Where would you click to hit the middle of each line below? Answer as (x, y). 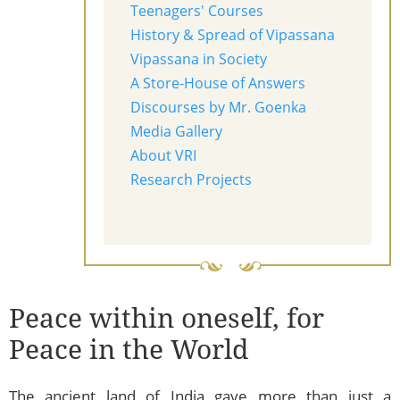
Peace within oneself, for (167, 318)
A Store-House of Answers (218, 83)
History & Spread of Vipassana (233, 35)
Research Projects (191, 180)
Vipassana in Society (199, 59)
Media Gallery (176, 132)
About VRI (163, 156)
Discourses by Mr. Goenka (218, 108)
